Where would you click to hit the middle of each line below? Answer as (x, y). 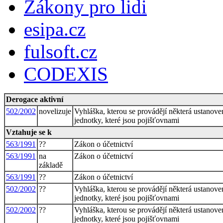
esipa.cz (55, 29)
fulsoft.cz (60, 51)
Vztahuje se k (29, 132)
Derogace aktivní (35, 99)
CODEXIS (66, 74)
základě (51, 165)
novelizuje (55, 111)
